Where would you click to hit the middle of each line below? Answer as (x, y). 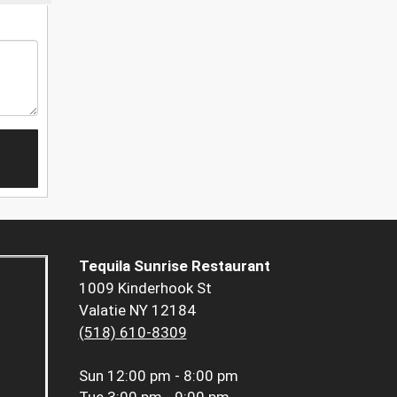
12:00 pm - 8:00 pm (172, 376)
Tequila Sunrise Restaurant (174, 266)
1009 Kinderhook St (145, 288)
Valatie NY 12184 (137, 311)
